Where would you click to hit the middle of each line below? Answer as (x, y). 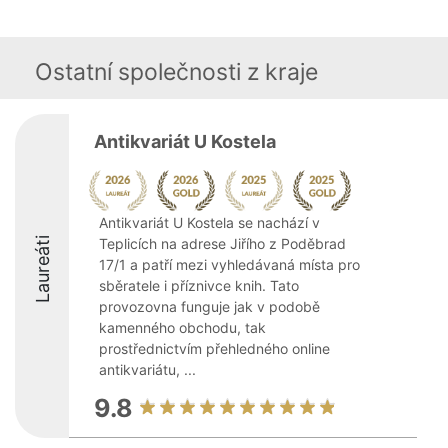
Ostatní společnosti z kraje (176, 72)
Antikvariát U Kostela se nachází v (209, 222)
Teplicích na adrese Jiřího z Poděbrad (222, 243)
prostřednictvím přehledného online (214, 348)
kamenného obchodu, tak (182, 327)
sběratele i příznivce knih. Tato (199, 285)
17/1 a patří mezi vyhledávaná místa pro (229, 264)
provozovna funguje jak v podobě (209, 306)
